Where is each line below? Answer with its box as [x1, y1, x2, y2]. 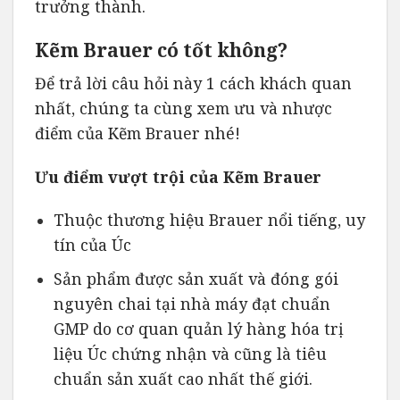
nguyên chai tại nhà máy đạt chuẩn [53, 292, 330, 314]
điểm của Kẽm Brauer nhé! [35, 121, 240, 144]
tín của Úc [53, 234, 131, 256]
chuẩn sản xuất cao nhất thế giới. [53, 367, 312, 389]
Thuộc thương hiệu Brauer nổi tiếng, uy [53, 209, 365, 231]
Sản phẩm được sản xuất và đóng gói [53, 267, 338, 289]
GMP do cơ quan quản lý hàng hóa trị [53, 317, 344, 339]
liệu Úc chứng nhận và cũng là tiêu [53, 342, 327, 364]
